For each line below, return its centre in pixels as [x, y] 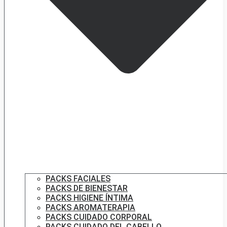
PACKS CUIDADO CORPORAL [99, 217]
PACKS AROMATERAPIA [90, 207]
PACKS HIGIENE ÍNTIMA [89, 198]
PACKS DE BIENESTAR [87, 188]
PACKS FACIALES [78, 178]
